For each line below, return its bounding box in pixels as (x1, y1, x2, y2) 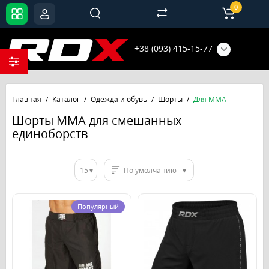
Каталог (52, 94, 80, 105)
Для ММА (193, 94, 226, 105)
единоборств (12, 125, 88, 142)
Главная (12, 94, 41, 105)
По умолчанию (124, 165, 177, 175)
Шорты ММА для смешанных (12, 112, 181, 129)
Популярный (77, 202, 119, 211)
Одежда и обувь (91, 94, 147, 105)
